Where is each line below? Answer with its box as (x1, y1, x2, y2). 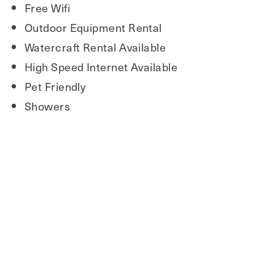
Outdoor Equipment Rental (25, 19, 162, 36)
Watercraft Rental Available (25, 39, 166, 55)
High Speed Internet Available (25, 58, 178, 75)
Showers (25, 98, 71, 114)
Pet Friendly (25, 78, 87, 95)
